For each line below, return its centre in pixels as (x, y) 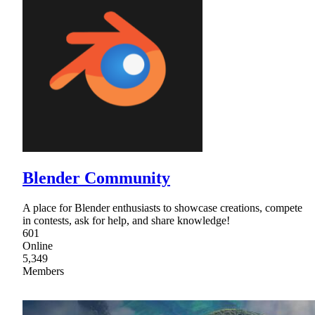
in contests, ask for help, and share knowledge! (126, 221)
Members (43, 271)
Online (38, 246)
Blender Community (96, 178)
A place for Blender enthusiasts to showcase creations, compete (162, 208)
